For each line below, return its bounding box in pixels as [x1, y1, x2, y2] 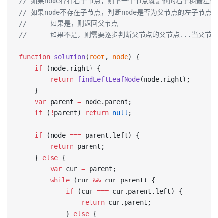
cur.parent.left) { [109, 187, 182, 195]
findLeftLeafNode [73, 75, 140, 83]
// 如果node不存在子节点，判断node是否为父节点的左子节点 [19, 8, 212, 16]
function [19, 53, 50, 61]
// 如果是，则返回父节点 [19, 19, 118, 27]
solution [50, 53, 85, 61]
